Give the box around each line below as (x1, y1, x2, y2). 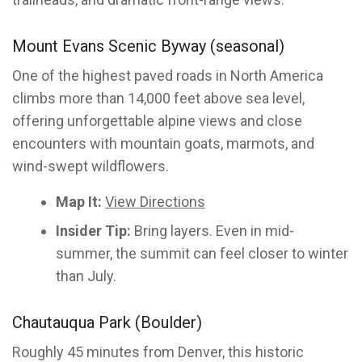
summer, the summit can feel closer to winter (56, 245, 348, 262)
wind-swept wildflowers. (12, 158, 169, 175)
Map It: (56, 193, 102, 210)
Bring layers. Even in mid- (131, 222, 294, 239)
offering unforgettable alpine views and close (12, 112, 302, 129)
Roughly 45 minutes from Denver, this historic (12, 343, 304, 360)
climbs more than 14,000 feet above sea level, (12, 90, 305, 107)
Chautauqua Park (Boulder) (12, 313, 202, 332)
